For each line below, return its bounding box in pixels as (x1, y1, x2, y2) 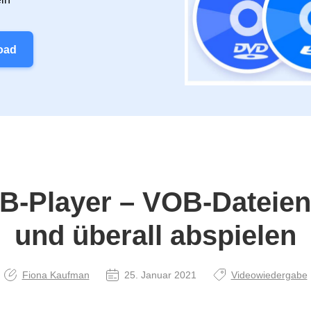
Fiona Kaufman (22, 269, 90, 280)
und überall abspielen (15, 219, 296, 251)
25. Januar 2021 (124, 269, 196, 280)
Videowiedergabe (230, 269, 308, 280)
